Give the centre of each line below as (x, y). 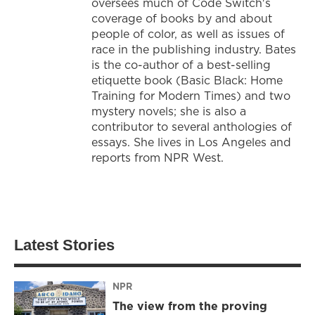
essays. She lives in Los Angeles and (191, 142)
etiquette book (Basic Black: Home (187, 81)
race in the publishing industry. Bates (194, 50)
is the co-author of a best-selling (181, 65)
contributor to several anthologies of (192, 127)
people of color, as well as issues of (188, 34)
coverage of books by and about (182, 19)
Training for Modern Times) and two (191, 96)
